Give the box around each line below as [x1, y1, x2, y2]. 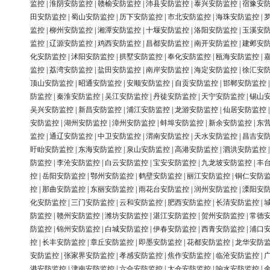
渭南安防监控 [146, 132, 189, 141]
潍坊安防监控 [105, 212, 148, 221]
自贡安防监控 [175, 79, 218, 88]
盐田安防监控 [98, 66, 141, 75]
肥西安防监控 [168, 198, 211, 207]
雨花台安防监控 [139, 185, 189, 194]
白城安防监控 [105, 225, 148, 234]
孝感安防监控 [119, 251, 163, 260]
